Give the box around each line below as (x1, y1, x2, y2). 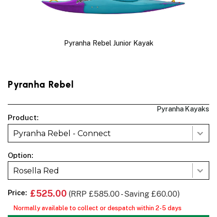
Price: (8, 188, 27, 197)
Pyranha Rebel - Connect (13, 128, 111, 138)
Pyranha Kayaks (157, 105, 209, 113)
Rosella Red (13, 166, 59, 176)
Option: (8, 151, 33, 159)
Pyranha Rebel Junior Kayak (63, 39, 154, 47)
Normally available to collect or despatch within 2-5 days (13, 204, 182, 212)
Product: (8, 113, 39, 122)
